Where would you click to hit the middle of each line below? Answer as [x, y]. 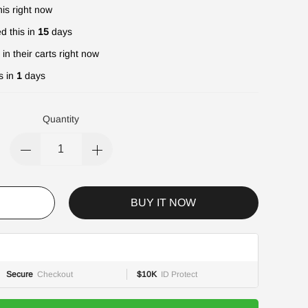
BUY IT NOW [164, 202]
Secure [20, 274]
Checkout [55, 274]
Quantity [61, 119]
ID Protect [179, 274]
